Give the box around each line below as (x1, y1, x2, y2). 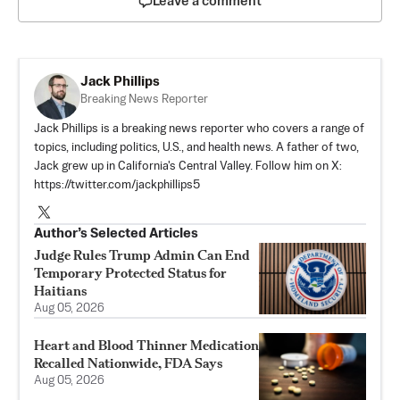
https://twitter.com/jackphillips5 (34, 179, 200, 191)
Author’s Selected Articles (34, 226, 198, 240)
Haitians (34, 281, 87, 299)
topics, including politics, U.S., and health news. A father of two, (34, 141, 359, 154)
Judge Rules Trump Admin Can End (34, 246, 250, 263)
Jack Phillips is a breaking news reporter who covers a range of (34, 122, 364, 135)
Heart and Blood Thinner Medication (34, 336, 259, 354)
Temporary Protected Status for (34, 263, 227, 281)
